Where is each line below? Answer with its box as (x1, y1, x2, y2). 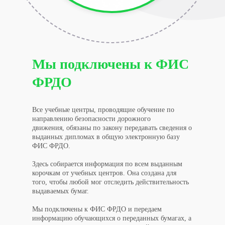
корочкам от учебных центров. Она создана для (32, 169, 176, 177)
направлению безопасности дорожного (32, 115, 151, 123)
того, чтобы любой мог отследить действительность (32, 178, 189, 186)
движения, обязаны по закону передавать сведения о (32, 124, 192, 132)
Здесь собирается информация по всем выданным (32, 160, 182, 168)
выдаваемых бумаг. (32, 187, 89, 195)
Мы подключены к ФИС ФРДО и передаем (32, 205, 162, 213)
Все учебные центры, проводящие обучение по (32, 105, 174, 114)
